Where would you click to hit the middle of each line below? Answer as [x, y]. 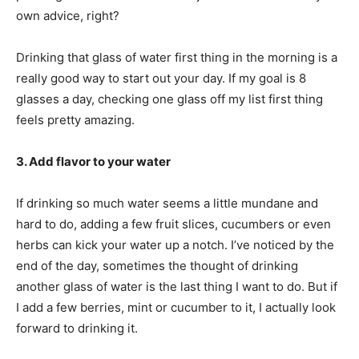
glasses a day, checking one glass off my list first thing [169, 99]
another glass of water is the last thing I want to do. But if [177, 286]
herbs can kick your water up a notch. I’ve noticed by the [175, 244]
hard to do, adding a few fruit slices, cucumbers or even [173, 224]
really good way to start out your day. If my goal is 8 [161, 78]
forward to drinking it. [79, 328]
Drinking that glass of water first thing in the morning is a [177, 57]
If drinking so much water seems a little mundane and [167, 203]
